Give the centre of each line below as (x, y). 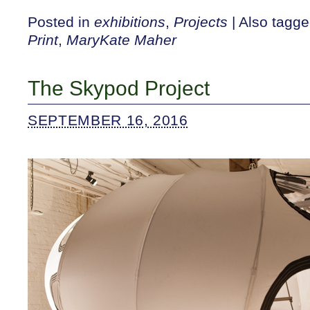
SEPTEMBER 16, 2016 (108, 120)
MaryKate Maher (121, 39)
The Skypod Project (119, 88)
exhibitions (130, 21)
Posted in (61, 21)
